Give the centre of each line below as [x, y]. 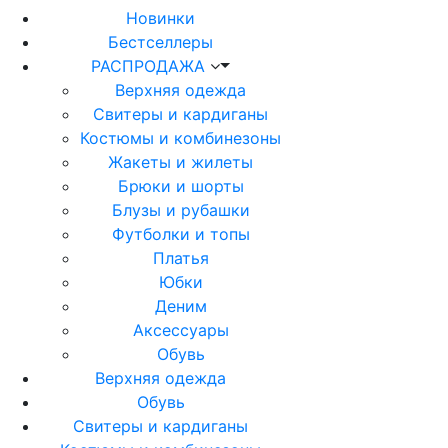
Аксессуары [180, 330]
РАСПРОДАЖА [148, 66]
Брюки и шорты [180, 186]
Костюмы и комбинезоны [180, 138]
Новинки [160, 18]
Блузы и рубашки [180, 210]
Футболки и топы [180, 234]
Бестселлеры [160, 42]
